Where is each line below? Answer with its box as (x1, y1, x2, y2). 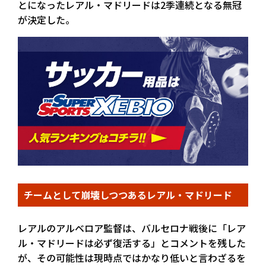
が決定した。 (18, 12, 75, 27)
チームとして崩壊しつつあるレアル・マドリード (24, 188, 232, 202)
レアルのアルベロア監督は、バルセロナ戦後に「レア (18, 221, 246, 236)
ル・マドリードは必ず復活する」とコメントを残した (18, 236, 246, 251)
